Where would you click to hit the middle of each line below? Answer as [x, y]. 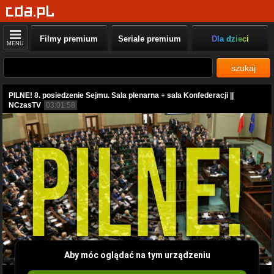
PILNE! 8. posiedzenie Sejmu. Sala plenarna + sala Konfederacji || [121, 95]
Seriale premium [149, 39]
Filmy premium [69, 39]
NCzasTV [25, 105]
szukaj [243, 68]
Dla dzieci [230, 39]
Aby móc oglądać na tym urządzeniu [137, 255]
